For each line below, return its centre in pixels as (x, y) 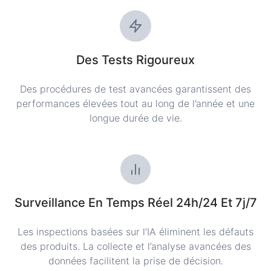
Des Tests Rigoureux (135, 60)
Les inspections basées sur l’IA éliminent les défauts (135, 232)
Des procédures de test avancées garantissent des (135, 89)
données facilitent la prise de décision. (135, 261)
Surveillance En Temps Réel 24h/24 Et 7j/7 (135, 203)
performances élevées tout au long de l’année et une (135, 103)
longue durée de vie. (135, 118)
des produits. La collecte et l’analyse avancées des (135, 246)
